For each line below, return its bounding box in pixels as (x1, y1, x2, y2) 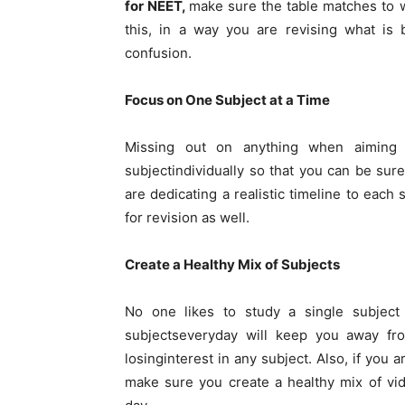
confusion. (125, 44, 192, 62)
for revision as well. (125, 209, 250, 227)
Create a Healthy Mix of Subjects (125, 256, 340, 274)
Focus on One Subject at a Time (125, 91, 330, 109)
